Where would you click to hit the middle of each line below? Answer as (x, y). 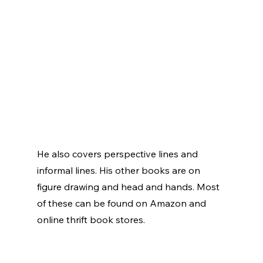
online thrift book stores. (92, 220)
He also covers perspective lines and (118, 154)
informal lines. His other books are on (119, 171)
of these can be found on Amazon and (122, 203)
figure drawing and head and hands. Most (129, 187)
